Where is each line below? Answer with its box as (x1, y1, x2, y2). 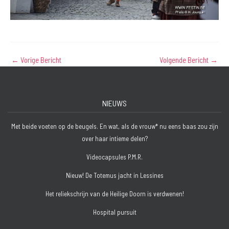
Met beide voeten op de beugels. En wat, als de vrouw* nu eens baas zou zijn (11, 122, 218, 130)
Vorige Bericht (19, 55, 61, 65)
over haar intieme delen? (81, 134, 148, 143)
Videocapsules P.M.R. (86, 152, 143, 161)
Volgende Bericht (159, 55, 210, 65)
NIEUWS (102, 98, 127, 108)
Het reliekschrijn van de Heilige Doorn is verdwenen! (45, 189, 184, 198)
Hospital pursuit (93, 208, 136, 216)
